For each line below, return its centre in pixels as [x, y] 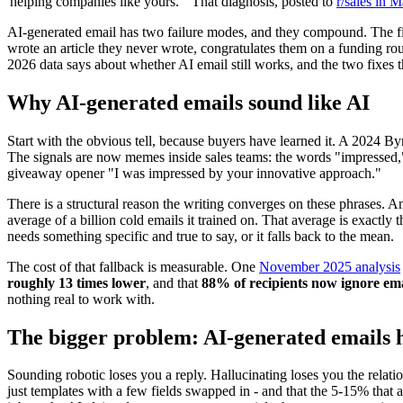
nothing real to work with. [81, 299]
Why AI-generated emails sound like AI [188, 102]
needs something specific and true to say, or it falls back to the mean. [201, 236]
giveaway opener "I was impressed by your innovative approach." [194, 173]
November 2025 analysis [330, 266]
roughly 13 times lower [76, 282]
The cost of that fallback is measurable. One [133, 266]
